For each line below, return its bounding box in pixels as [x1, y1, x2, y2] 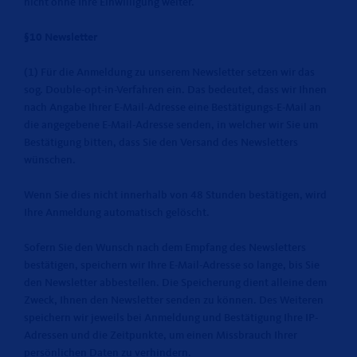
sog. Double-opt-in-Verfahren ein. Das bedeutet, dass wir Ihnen [24, 84, 327, 96]
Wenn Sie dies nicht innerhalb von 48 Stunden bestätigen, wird [24, 190, 327, 201]
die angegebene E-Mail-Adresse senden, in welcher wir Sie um [24, 120, 318, 131]
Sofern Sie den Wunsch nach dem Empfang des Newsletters [24, 242, 306, 253]
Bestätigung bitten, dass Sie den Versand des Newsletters [24, 137, 298, 148]
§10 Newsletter [24, 32, 97, 43]
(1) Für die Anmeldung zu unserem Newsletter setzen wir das [24, 67, 315, 78]
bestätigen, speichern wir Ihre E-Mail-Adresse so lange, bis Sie [24, 260, 320, 271]
